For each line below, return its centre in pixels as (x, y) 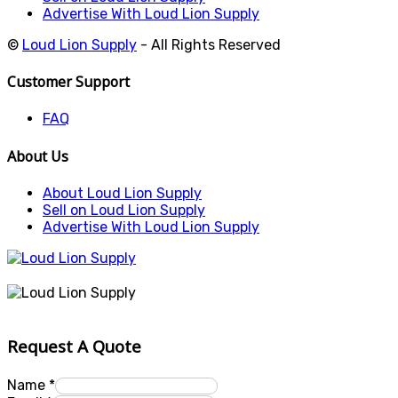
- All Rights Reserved (209, 44)
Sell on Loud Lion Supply (124, 210)
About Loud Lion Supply (122, 193)
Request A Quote (74, 346)
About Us (38, 156)
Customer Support (68, 81)
